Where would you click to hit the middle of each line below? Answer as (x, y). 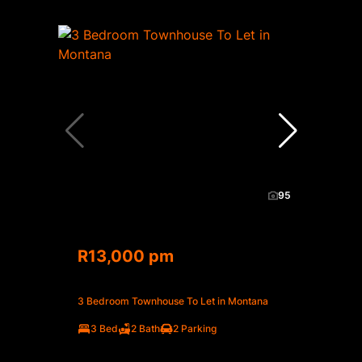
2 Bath (145, 329)
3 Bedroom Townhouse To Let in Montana (173, 301)
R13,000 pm (126, 257)
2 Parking (195, 329)
